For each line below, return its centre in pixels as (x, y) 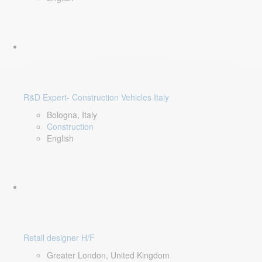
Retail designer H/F (59, 237)
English (60, 138)
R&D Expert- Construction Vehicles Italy (96, 97)
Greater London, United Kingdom (108, 255)
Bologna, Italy (72, 115)
